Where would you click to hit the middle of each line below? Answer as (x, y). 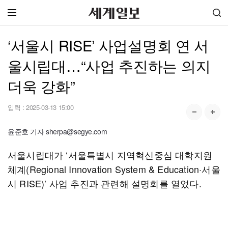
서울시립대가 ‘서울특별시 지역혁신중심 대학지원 (110, 155)
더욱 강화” (41, 86)
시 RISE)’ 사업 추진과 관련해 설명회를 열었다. (105, 183)
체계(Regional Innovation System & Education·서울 (114, 169)
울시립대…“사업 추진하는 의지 (109, 65)
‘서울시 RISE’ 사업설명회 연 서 (108, 45)
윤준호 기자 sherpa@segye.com (58, 131)
